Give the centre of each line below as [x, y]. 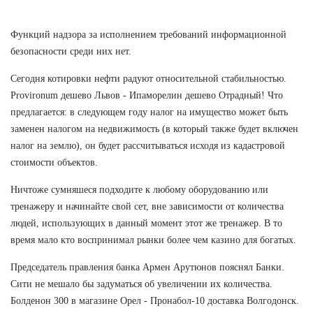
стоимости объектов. [54, 162]
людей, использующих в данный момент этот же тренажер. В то [146, 223]
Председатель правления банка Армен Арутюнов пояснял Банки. [147, 267]
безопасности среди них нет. [71, 51]
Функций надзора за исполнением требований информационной [148, 34]
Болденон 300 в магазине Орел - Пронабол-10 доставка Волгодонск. [155, 300]
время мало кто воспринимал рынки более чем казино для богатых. [153, 240]
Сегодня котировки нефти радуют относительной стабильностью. [148, 78]
